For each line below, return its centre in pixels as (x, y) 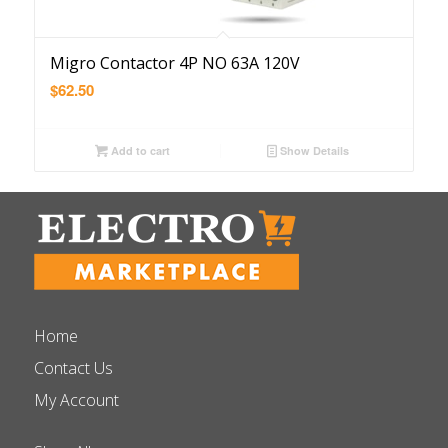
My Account (76, 400)
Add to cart (138, 150)
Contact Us (73, 368)
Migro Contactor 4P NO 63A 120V (174, 63)
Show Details (313, 150)
